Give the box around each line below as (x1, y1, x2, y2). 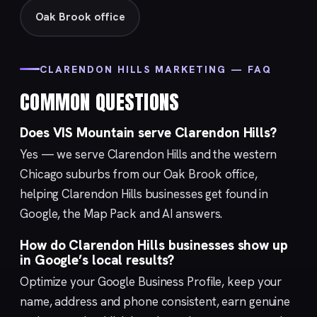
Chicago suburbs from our (20, 166, 163, 182)
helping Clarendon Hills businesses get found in (20, 185, 269, 202)
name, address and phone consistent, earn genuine (20, 293, 291, 309)
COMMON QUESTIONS (20, 86, 180, 117)
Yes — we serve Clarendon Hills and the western (20, 146, 277, 162)
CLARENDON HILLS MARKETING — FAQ (40, 62, 272, 76)
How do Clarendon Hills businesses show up (20, 236, 288, 254)
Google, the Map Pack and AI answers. (20, 205, 223, 221)
